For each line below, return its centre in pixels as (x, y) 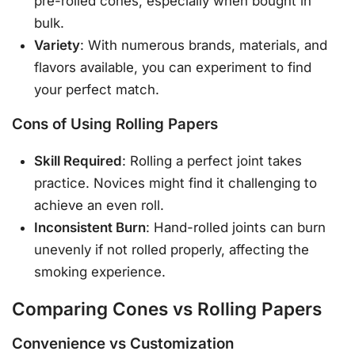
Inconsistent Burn (90, 227)
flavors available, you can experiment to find (173, 68)
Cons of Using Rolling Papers (115, 124)
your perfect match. (97, 90)
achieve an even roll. (99, 205)
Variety (57, 46)
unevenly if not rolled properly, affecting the (172, 249)
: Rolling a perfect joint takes (212, 160)
